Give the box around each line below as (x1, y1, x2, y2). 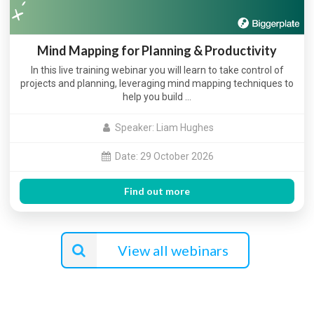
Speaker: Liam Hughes (114, 122, 214, 134)
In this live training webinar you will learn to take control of (30, 64, 284, 76)
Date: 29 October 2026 (114, 151, 214, 163)
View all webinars (118, 242, 229, 259)
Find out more (124, 185, 190, 198)
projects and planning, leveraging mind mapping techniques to (20, 77, 294, 89)
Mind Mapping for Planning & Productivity (37, 42, 277, 58)
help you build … (123, 90, 191, 102)
